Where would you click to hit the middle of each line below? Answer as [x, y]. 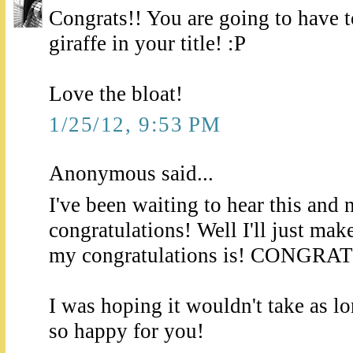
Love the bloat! [116, 94]
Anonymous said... [131, 174]
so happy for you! [126, 331]
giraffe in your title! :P [147, 44]
